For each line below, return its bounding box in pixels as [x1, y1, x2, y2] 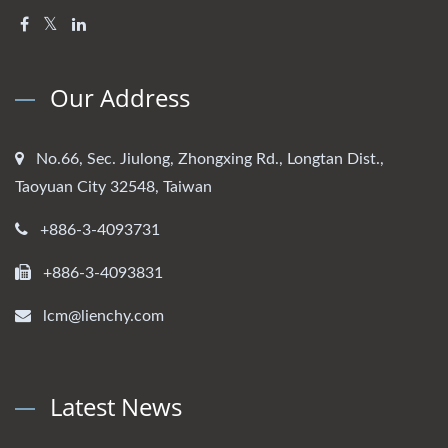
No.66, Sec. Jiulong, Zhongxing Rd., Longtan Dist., [36, 151, 384, 168]
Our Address [50, 81, 190, 115]
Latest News [50, 390, 182, 424]
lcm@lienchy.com [43, 308, 164, 325]
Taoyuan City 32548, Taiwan [15, 179, 212, 196]
